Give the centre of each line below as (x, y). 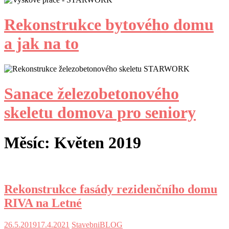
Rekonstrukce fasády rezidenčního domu (111, 189)
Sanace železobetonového (91, 94)
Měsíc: (29, 142)
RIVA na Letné (43, 203)
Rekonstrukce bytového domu (109, 25)
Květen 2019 (98, 142)
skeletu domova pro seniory (100, 113)
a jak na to (41, 44)
